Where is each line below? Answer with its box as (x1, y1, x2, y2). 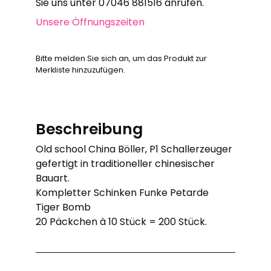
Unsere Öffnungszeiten (36, 15, 145, 29)
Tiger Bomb (36, 200, 91, 214)
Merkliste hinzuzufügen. (36, 65, 126, 75)
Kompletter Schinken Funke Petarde (36, 186, 209, 200)
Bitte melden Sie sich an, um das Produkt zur (36, 53, 207, 64)
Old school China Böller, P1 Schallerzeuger (36, 142, 233, 156)
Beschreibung (36, 119, 143, 140)
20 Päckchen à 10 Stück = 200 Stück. (36, 215, 207, 229)
